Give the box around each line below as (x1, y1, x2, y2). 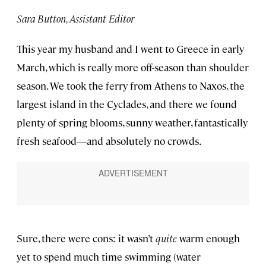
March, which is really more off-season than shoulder (17, 60, 249, 74)
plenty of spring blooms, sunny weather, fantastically (17, 115, 248, 129)
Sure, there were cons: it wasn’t (17, 231, 156, 245)
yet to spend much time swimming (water (17, 249, 201, 263)
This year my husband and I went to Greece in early (17, 42, 244, 55)
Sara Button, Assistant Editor (17, 11, 134, 25)
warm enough (177, 231, 240, 245)
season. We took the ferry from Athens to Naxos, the (17, 78, 245, 92)
